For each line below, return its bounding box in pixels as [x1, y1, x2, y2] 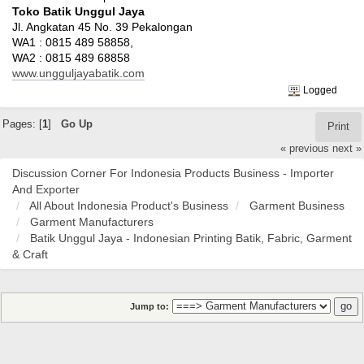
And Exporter [12, 183, 80, 197]
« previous [280, 142, 330, 154]
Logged [301, 84, 338, 97]
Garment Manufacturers [30, 215, 154, 229]
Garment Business [249, 199, 344, 213]
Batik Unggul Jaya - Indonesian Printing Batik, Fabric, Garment [30, 232, 352, 245]
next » [332, 142, 362, 154]
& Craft [12, 248, 48, 262]
